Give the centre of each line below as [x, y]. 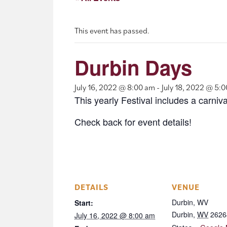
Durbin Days [133, 67]
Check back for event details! [133, 122]
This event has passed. [112, 31]
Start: [84, 203]
